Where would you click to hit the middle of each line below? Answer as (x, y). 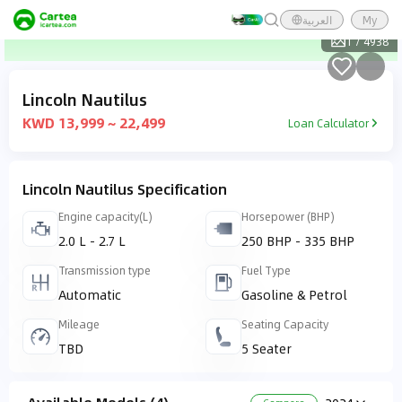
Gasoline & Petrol (294, 294)
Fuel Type (266, 270)
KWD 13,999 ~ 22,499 (94, 122)
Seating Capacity (285, 324)
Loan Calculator (328, 123)
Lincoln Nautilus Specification (125, 189)
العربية (317, 20)
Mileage (79, 324)
